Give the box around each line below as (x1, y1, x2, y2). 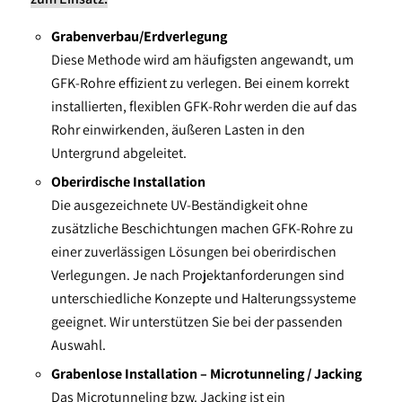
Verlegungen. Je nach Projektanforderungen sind (50, 266, 345, 285)
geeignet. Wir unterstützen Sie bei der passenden (50, 312, 343, 332)
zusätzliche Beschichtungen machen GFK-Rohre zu (50, 219, 354, 239)
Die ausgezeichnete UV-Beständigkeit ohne (50, 196, 308, 215)
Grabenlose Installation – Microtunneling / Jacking (50, 364, 362, 384)
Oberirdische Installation (50, 172, 205, 192)
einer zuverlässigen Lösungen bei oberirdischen (50, 242, 336, 262)
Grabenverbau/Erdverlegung (50, 27, 227, 47)
